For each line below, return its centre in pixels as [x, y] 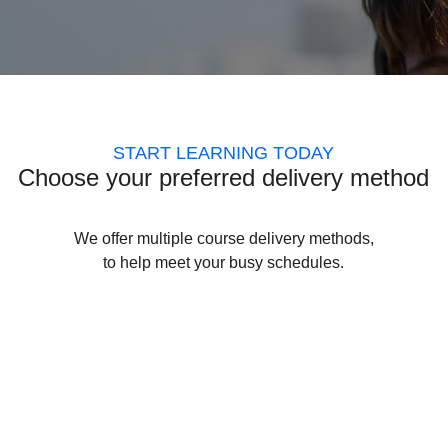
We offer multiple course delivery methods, [223, 238]
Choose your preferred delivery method [224, 177]
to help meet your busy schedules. [224, 262]
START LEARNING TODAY [224, 152]
